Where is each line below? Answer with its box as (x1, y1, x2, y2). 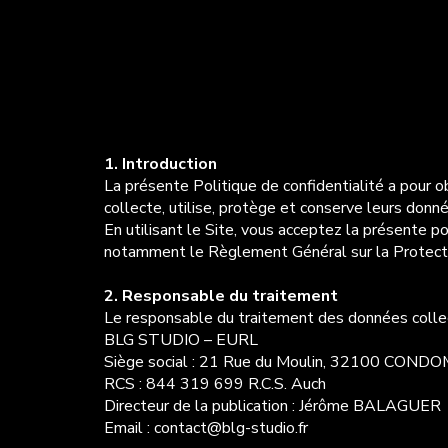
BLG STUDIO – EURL (103, 329, 258, 352)
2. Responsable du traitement (103, 285, 338, 308)
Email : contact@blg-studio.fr (103, 417, 308, 440)
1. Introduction (103, 153, 217, 176)
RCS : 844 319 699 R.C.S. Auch (103, 373, 326, 396)
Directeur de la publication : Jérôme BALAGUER (103, 395, 441, 418)
